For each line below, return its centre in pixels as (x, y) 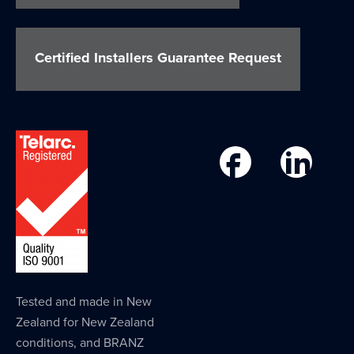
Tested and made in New (84, 301)
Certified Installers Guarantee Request (158, 57)
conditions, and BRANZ (80, 343)
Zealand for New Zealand (85, 322)
